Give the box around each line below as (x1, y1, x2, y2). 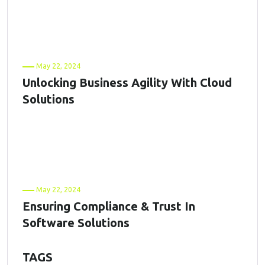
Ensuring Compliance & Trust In (22, 199, 195, 214)
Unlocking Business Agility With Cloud (22, 76, 232, 90)
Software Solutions (22, 216, 130, 230)
